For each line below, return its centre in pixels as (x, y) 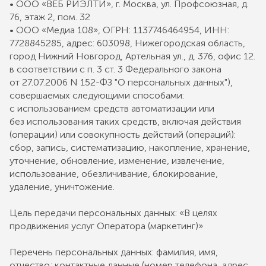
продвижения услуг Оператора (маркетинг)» (106, 226)
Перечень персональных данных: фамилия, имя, (114, 252)
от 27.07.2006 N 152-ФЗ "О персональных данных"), (121, 82)
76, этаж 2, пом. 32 (50, 17)
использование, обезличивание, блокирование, (114, 174)
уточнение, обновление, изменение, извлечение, (117, 161)
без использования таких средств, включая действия (125, 121)
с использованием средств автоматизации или (112, 108)
